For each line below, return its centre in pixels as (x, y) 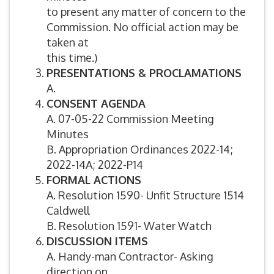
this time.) (72, 57)
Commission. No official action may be (143, 27)
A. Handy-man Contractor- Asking (130, 256)
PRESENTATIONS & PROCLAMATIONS (144, 73)
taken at (68, 42)
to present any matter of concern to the (146, 12)
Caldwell (68, 210)
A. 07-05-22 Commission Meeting (130, 119)
